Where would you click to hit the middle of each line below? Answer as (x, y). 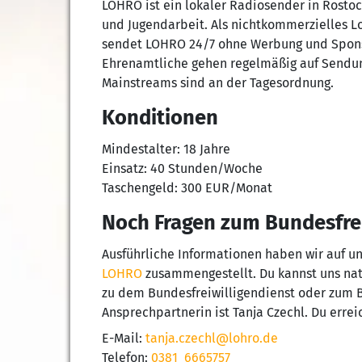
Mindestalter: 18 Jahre (166, 149)
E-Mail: (123, 338)
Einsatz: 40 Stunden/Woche (182, 168)
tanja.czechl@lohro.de (211, 338)
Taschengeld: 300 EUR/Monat (187, 188)
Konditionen (160, 118)
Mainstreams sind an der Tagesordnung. (217, 83)
